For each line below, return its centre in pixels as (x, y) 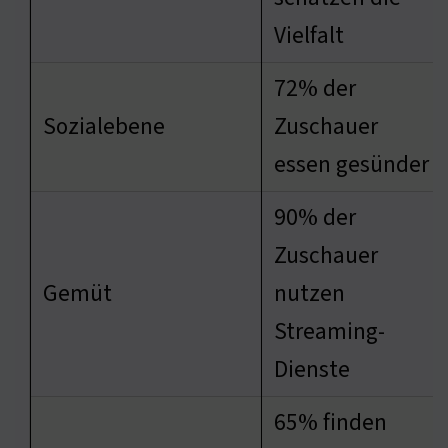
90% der (315, 217)
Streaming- (329, 331)
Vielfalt (309, 35)
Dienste (312, 369)
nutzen (309, 293)
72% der (315, 88)
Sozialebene (104, 126)
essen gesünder (351, 164)
